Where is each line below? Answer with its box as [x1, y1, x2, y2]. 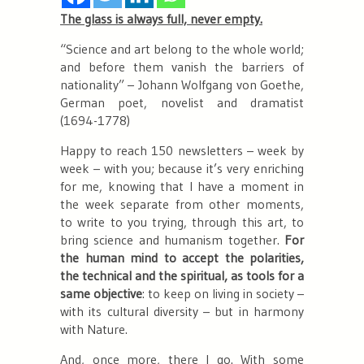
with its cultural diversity [60, 303, 198, 320]
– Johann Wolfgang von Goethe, [124, 76, 304, 93]
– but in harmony [197, 303, 305, 320]
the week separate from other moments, [60, 196, 304, 213]
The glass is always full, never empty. [60, 11, 262, 28]
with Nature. [60, 321, 128, 338]
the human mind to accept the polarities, [60, 249, 304, 266]
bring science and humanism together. [60, 232, 284, 249]
